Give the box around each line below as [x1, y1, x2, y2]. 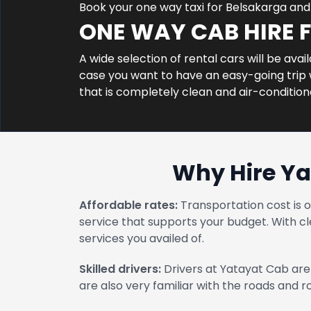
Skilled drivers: [79, 261, 161, 277]
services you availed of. [79, 230, 204, 246]
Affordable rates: [79, 197, 178, 213]
